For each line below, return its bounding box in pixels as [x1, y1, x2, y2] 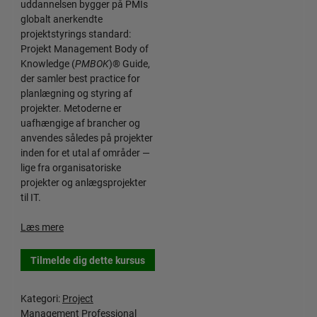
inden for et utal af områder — [20, 146, 150, 159]
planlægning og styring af [20, 86, 132, 100]
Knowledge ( [20, 57, 75, 70]
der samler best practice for [20, 71, 140, 85]
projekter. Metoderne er [20, 101, 122, 115]
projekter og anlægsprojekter [20, 175, 146, 189]
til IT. [20, 190, 41, 204]
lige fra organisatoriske [20, 161, 121, 174]
